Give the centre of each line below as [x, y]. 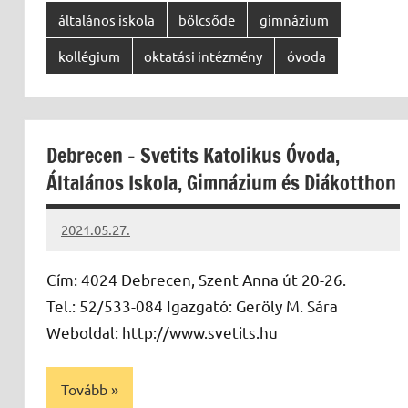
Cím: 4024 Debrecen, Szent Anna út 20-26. [196, 280]
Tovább [84, 388]
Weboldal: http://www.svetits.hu [162, 332]
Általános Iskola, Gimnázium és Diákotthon [221, 182]
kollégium [89, 56]
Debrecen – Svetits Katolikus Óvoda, [193, 155]
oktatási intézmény [204, 56]
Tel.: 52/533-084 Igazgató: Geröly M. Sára [192, 306]
